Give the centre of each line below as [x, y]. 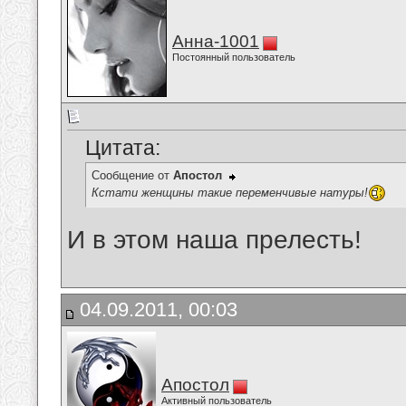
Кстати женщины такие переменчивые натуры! [230, 192]
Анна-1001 [216, 41]
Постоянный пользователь [234, 57]
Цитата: [123, 148]
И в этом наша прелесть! [214, 240]
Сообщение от [132, 176]
